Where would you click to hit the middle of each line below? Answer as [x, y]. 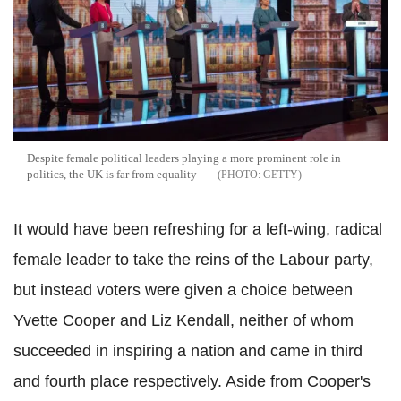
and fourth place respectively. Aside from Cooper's [192, 382]
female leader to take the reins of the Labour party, [193, 260]
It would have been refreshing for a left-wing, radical [198, 230]
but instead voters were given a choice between [183, 290]
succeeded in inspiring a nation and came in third [188, 351]
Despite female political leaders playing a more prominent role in [184, 158]
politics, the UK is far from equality [112, 175]
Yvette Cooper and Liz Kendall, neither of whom [183, 321]
